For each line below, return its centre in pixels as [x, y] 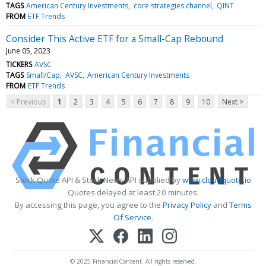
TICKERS [19, 64]
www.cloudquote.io [216, 180]
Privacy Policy [187, 205]
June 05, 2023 [28, 50]
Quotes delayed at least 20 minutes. [133, 192]
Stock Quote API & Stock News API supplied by [99, 180]
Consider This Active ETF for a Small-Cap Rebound [115, 38]
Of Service [132, 217]
